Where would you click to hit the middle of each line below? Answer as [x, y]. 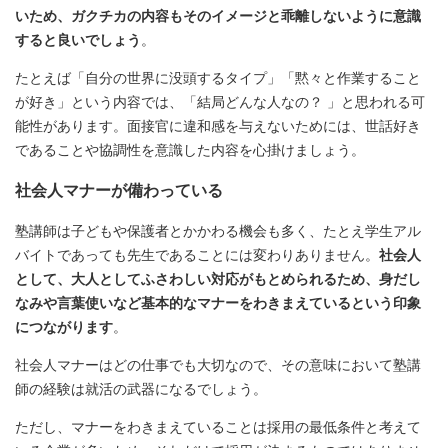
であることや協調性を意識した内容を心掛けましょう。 [190, 149]
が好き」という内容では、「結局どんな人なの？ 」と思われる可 [220, 101]
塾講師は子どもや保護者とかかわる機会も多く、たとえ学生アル [218, 230]
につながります [64, 326]
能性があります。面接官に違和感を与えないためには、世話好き [218, 125]
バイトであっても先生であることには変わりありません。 [197, 254]
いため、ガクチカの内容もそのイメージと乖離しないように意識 [218, 15]
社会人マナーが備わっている [119, 190]
